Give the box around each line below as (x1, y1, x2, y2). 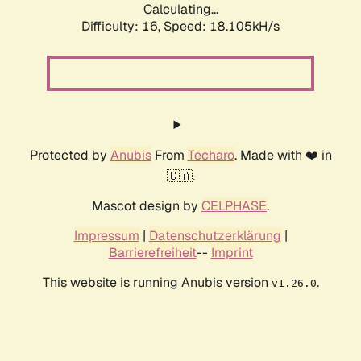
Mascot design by (92, 197, 201, 215)
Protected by (29, 147, 110, 164)
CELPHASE (201, 197, 267, 215)
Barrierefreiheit (108, 244, 197, 262)
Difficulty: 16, (81, 18, 164, 35)
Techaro (187, 147, 234, 164)
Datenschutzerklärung (148, 227, 281, 245)
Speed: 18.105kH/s (164, 18, 280, 35)
